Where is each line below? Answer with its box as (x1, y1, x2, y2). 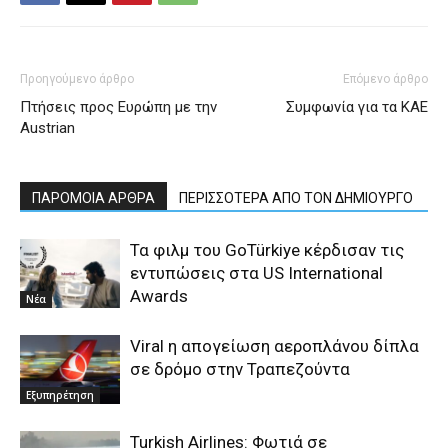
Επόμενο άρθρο (343, 72, 428, 87)
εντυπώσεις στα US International (130, 263, 383, 284)
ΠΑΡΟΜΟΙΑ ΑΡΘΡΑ (32, 190, 155, 207)
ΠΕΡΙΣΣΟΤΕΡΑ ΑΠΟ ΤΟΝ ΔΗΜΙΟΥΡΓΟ (179, 190, 413, 207)
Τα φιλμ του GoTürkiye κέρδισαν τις (130, 240, 404, 261)
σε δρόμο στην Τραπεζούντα (130, 359, 350, 380)
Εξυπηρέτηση (26, 387, 94, 402)
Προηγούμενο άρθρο (20, 72, 134, 87)
